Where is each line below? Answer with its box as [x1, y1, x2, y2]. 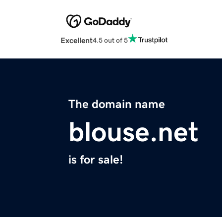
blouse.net [68, 118, 199, 146]
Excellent [60, 36, 93, 45]
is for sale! [68, 154, 123, 166]
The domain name [68, 98, 165, 111]
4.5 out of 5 [93, 36, 128, 44]
